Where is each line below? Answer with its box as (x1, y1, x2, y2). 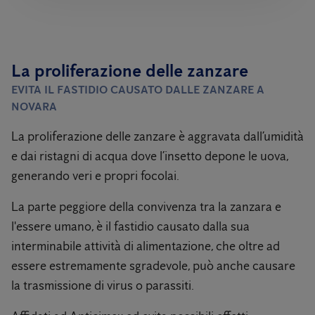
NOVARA (11, 100, 57, 113)
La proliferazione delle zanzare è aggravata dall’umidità (11, 129, 304, 144)
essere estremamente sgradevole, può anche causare (11, 258, 295, 274)
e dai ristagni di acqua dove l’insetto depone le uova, (11, 148, 288, 164)
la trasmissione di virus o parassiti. (11, 278, 194, 293)
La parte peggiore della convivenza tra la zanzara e (11, 199, 281, 214)
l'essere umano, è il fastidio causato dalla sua (11, 219, 250, 234)
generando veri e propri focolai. (11, 168, 179, 184)
